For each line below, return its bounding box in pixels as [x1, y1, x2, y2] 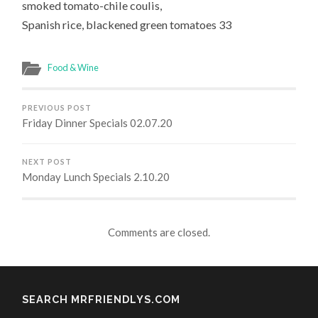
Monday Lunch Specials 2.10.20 [22, 170, 170, 183]
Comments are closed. [107, 226, 210, 239]
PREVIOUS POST [22, 103, 92, 112]
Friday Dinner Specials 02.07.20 [22, 116, 173, 129]
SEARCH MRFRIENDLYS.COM [22, 293, 181, 306]
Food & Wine [48, 61, 99, 73]
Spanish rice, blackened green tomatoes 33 [22, 17, 232, 31]
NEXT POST [22, 157, 72, 166]
